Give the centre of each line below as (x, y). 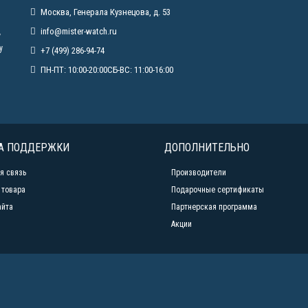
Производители (199, 172)
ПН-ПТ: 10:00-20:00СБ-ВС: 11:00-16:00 (107, 69)
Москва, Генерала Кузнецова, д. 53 (106, 12)
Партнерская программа (214, 207)
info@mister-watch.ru (79, 31)
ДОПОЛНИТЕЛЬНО (207, 147)
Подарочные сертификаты (218, 189)
